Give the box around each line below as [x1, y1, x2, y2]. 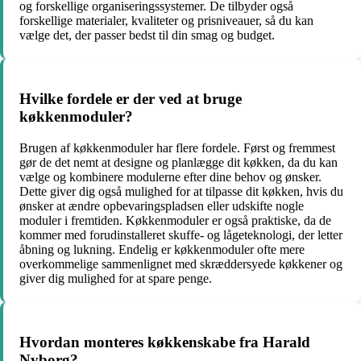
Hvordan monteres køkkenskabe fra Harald [19, 333, 310, 351]
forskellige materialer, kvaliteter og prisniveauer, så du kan [19, 14, 313, 28]
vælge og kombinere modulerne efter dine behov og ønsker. [19, 169, 322, 184]
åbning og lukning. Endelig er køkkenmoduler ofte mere [19, 242, 305, 256]
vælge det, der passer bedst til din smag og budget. [19, 28, 275, 43]
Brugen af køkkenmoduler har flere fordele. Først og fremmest [19, 140, 335, 155]
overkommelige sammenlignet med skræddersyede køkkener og [19, 256, 342, 271]
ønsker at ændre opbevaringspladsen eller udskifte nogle [19, 198, 304, 213]
